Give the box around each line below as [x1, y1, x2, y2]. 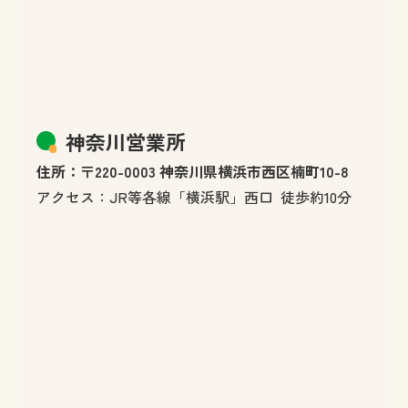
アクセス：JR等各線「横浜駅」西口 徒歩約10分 [36, 185, 352, 208]
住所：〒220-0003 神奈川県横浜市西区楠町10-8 [36, 159, 349, 182]
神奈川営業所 [66, 126, 186, 156]
